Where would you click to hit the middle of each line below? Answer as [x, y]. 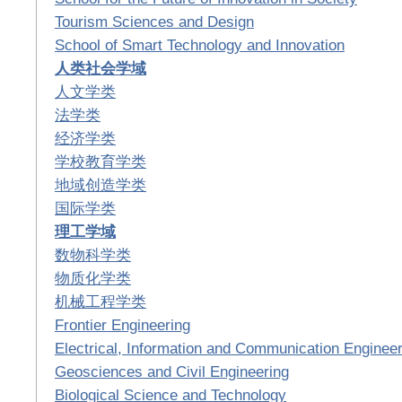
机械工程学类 [100, 301]
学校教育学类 [100, 161]
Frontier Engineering [122, 324]
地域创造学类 [100, 184]
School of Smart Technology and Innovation [200, 44]
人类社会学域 [100, 68]
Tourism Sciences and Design [154, 21]
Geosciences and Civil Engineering [172, 371]
